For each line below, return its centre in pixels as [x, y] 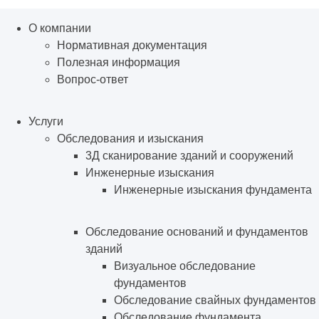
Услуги [46, 122]
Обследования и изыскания [130, 139]
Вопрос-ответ [93, 80]
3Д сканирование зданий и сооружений [189, 156]
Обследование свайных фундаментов [215, 300]
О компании [60, 28]
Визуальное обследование [185, 266]
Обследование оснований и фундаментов [197, 232]
